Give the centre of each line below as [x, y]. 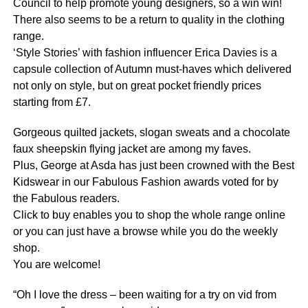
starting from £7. [52, 102]
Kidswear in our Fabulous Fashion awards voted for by [145, 182]
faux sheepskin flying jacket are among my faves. [132, 149]
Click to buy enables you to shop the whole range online [149, 215]
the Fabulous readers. [67, 198]
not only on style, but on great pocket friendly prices [137, 86]
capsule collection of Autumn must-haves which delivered [152, 69]
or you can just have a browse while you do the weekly [145, 231]
